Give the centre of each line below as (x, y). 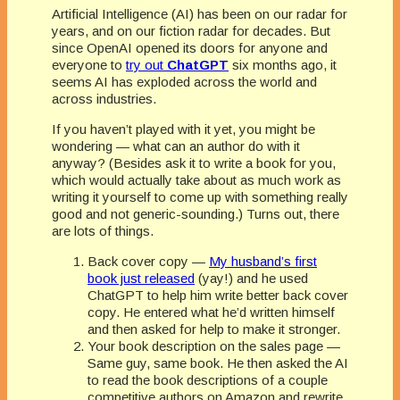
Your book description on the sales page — (214, 346)
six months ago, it (283, 64)
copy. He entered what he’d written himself (211, 312)
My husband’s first (263, 261)
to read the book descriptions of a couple (208, 379)
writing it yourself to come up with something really (200, 196)
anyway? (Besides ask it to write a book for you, (194, 162)
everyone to (89, 64)
